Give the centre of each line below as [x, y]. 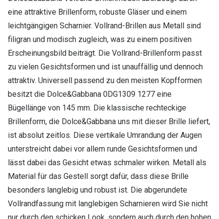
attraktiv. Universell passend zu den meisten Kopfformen [105, 81]
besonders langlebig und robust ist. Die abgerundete [98, 190]
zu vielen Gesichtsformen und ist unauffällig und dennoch [105, 67]
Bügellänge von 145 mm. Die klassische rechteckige [97, 108]
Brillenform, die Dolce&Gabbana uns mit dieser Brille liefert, [109, 122]
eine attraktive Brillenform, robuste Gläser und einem [97, 12]
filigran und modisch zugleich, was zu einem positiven [100, 40]
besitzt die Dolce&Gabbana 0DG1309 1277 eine [90, 94]
